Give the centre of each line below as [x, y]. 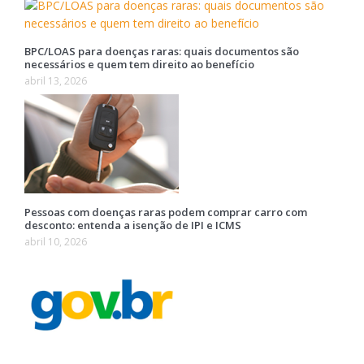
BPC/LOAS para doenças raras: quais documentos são [161, 51]
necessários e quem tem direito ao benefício [139, 64]
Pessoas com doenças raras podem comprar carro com [165, 212]
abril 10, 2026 [55, 242]
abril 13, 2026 [55, 81]
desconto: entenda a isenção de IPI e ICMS [132, 225]
